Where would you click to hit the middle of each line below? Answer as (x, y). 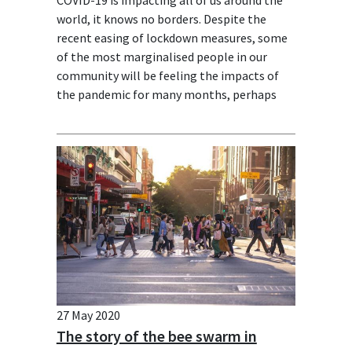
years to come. (95, 113)
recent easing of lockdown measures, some (172, 37)
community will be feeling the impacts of (167, 75)
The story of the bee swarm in (156, 335)
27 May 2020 (88, 315)
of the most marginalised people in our (161, 56)
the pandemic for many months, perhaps (166, 94)
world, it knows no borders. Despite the (161, 18)
